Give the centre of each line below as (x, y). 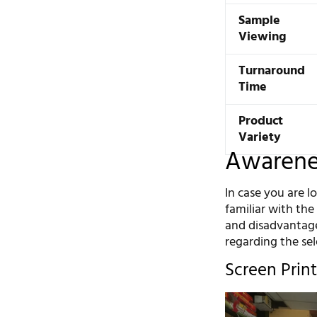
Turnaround (272, 71)
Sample (260, 21)
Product (261, 121)
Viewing (263, 37)
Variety (260, 137)
